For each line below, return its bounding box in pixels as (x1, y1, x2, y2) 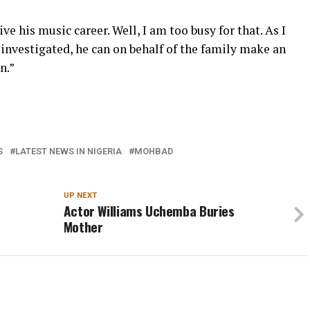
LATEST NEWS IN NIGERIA (15, 146, 122, 156)
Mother (63, 217, 103, 237)
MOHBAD (134, 146, 173, 156)
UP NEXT (63, 191, 97, 200)
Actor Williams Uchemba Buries (63, 201, 235, 221)
